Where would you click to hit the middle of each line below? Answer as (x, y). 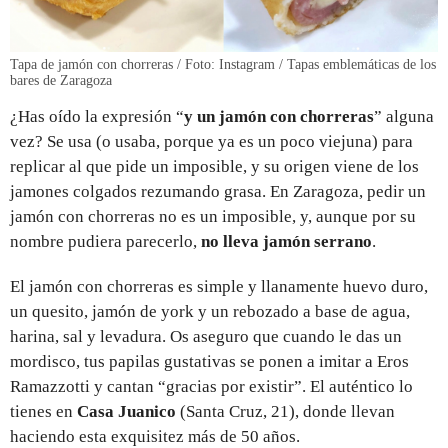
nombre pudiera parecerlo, (105, 241)
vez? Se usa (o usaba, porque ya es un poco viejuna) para (211, 141)
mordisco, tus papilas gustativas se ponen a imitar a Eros (209, 361)
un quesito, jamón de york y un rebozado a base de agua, (210, 311)
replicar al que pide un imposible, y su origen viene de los (214, 166)
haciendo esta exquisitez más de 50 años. (155, 436)
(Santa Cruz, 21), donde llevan (285, 411)
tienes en (43, 411)
